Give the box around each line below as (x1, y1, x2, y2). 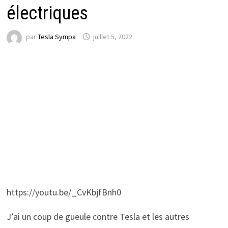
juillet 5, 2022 (93, 32, 132, 42)
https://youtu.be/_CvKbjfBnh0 (6, 186, 121, 198)
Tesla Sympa (37, 32, 76, 42)
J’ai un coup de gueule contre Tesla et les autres (6, 210, 189, 222)
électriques (6, 2, 88, 24)
